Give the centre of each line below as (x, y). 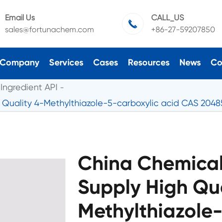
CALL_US (167, 18)
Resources (148, 62)
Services (66, 62)
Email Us (20, 18)
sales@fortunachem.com (49, 29)
